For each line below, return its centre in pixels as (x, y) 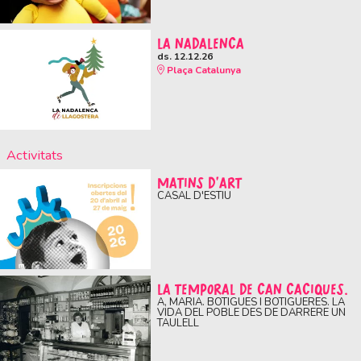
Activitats (36, 156)
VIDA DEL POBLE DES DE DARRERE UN (251, 313)
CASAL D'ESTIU (194, 195)
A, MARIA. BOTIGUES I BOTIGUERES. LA (251, 303)
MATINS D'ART (199, 183)
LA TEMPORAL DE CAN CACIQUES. (252, 290)
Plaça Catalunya (202, 71)
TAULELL (178, 324)
